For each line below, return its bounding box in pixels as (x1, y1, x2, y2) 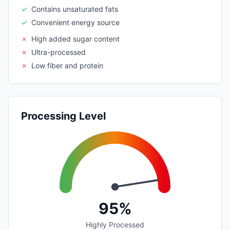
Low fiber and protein (31, 61, 103, 70)
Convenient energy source (31, 17, 120, 27)
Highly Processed (86, 220, 144, 229)
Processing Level (21, 109, 106, 122)
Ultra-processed (31, 47, 86, 56)
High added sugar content (31, 34, 120, 43)
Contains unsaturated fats (31, 4, 118, 13)
